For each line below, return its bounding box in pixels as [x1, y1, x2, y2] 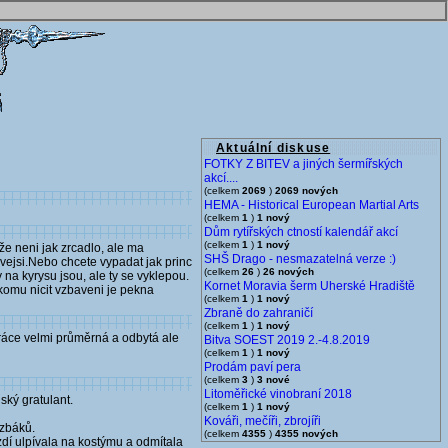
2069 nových [275, 185, 338, 196]
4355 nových [275, 428, 338, 439]
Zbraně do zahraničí [204, 306, 313, 320]
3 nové [257, 374, 290, 385]
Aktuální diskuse [216, 141, 331, 155]
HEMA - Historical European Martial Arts [204, 198, 419, 212]
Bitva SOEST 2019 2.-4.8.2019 [204, 333, 370, 347]
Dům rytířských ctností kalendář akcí [204, 225, 398, 239]
